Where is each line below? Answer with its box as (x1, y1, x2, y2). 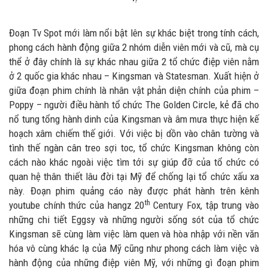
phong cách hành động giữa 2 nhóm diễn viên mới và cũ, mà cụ (9, 41, 259, 54)
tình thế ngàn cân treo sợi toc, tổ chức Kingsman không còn (9, 142, 259, 154)
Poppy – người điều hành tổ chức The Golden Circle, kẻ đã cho (9, 99, 259, 111)
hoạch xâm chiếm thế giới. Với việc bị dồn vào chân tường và (9, 127, 259, 140)
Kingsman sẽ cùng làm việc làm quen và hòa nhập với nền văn (9, 228, 259, 240)
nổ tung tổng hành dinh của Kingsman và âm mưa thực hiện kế (9, 113, 259, 126)
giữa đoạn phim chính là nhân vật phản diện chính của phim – (9, 84, 259, 97)
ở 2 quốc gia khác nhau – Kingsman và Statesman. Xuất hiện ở (9, 70, 259, 83)
